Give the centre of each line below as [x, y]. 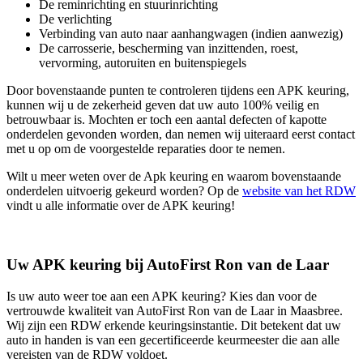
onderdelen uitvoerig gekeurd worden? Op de [124, 191]
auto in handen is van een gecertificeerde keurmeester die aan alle [173, 340]
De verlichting [75, 19]
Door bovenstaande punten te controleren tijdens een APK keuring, [178, 91]
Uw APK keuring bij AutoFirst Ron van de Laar [168, 265]
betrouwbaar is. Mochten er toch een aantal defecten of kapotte [167, 120]
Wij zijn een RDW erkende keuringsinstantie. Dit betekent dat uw [174, 325]
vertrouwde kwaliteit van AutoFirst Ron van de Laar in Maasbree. [175, 310]
